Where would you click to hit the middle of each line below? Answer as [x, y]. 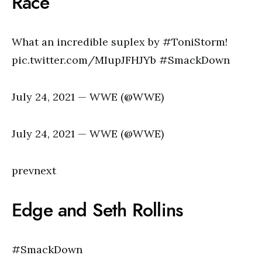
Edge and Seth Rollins [98, 210]
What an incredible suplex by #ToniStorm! [120, 42]
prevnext [34, 170]
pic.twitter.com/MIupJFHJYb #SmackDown [121, 60]
